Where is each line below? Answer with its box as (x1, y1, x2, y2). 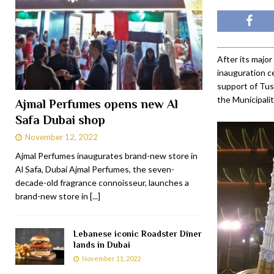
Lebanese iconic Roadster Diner (73, 228, 202, 239)
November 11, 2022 (82, 254, 141, 262)
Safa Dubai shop (15, 113, 105, 127)
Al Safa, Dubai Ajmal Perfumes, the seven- (15, 163, 174, 174)
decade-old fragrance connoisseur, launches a (15, 177, 189, 188)
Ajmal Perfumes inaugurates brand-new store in (15, 150, 198, 161)
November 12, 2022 (25, 131, 98, 142)
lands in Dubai (73, 239, 130, 250)
